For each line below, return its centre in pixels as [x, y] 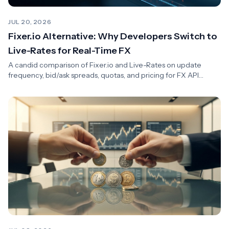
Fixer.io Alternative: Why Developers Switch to [113, 36]
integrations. [29, 85]
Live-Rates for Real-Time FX [71, 50]
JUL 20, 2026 [30, 21]
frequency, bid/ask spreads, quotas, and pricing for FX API [104, 75]
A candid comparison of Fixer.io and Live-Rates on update [105, 65]
